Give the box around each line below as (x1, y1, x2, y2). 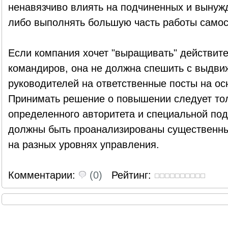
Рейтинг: (111, 169, 154, 181)
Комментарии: (8, 169, 78, 181)
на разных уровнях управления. (8, 139, 159, 150)
